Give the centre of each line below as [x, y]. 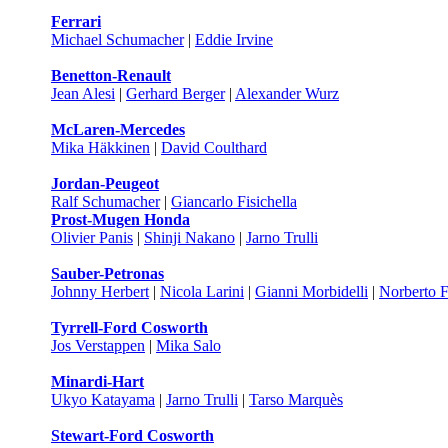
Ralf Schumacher [105, 201]
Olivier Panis [92, 237]
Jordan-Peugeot [105, 183]
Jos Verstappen [98, 345]
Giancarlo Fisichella [234, 201]
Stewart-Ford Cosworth [132, 435]
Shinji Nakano [189, 237]
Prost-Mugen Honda [120, 219]
